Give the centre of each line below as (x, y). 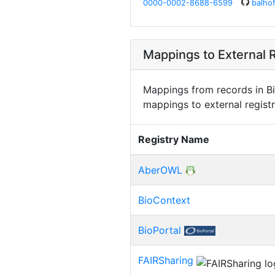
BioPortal (160, 230)
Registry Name (174, 139)
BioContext (164, 200)
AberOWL (160, 170)
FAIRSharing (166, 260)
